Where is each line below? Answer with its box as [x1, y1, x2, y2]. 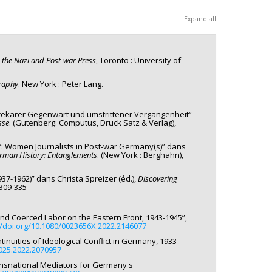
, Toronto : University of [96, 54, 181, 66]
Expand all [184, 15, 216, 24]
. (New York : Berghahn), [97, 149, 183, 160]
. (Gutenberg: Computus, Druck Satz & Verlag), [9, 117, 176, 128]
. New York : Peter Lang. [18, 78, 103, 89]
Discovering [138, 172, 177, 184]
